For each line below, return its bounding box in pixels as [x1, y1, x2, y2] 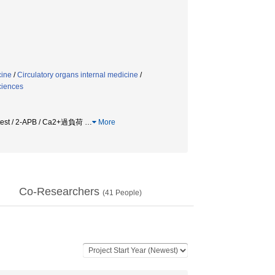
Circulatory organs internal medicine [17, 71, 138, 79]
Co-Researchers [19, 185, 103, 198]
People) [114, 188, 142, 197]
